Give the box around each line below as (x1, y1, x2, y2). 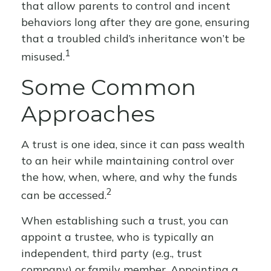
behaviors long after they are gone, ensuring (21, 15, 250, 29)
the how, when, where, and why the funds (21, 170, 237, 184)
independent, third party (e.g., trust (21, 246, 202, 260)
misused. (21, 50, 65, 64)
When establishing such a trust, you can (21, 214, 229, 227)
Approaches (21, 100, 155, 127)
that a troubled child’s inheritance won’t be (21, 31, 245, 45)
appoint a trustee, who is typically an (21, 230, 214, 244)
